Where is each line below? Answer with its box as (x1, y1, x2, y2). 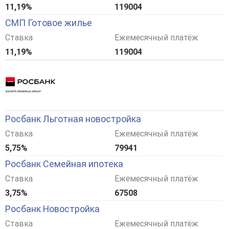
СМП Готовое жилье (5, 17, 92, 29)
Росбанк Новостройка (5, 203, 100, 215)
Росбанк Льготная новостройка (5, 113, 141, 125)
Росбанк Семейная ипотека (5, 158, 123, 170)
